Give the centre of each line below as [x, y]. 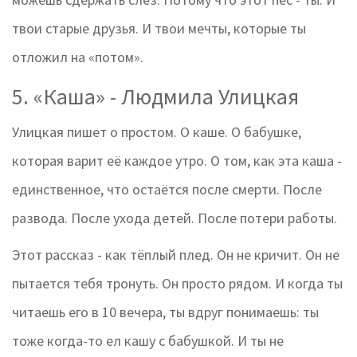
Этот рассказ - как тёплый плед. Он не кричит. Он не [176, 255]
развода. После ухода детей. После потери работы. [175, 218]
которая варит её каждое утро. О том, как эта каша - [177, 161]
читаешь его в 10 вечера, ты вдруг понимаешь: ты [165, 312]
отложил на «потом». [78, 57]
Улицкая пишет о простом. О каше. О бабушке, [157, 132]
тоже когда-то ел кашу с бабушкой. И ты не [148, 341]
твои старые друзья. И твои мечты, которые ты [159, 29]
